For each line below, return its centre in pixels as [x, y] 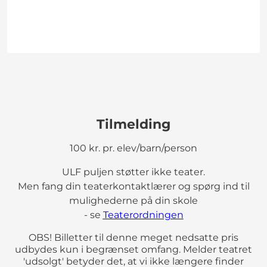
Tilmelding [133, 124]
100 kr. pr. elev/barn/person [133, 148]
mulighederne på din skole [133, 200]
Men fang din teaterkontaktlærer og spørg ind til [133, 186]
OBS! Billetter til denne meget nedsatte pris [133, 237]
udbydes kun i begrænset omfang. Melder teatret [133, 249]
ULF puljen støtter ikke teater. [133, 172]
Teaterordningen [143, 215]
